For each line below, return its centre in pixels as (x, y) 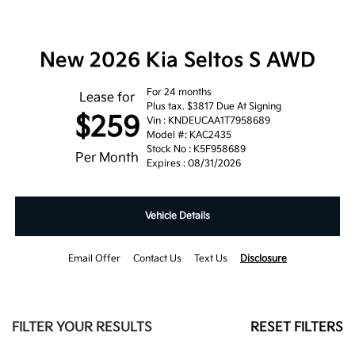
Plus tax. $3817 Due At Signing (214, 107)
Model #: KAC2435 (189, 136)
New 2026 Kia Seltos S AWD (177, 61)
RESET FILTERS (297, 328)
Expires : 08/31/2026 (193, 164)
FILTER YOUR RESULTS (82, 328)
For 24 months (179, 93)
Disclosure (263, 259)
